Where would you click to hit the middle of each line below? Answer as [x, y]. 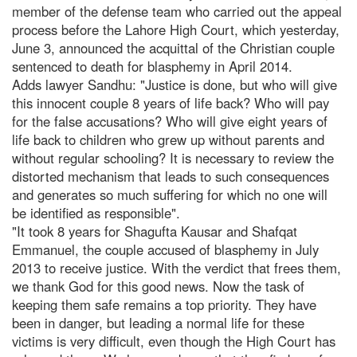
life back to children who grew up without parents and [168, 139]
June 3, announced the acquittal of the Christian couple [173, 47]
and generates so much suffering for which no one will [170, 194]
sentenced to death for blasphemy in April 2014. [152, 66]
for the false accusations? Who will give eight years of [170, 121]
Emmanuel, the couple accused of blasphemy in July [165, 249]
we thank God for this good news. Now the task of [158, 286]
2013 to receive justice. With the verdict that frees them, [177, 267]
